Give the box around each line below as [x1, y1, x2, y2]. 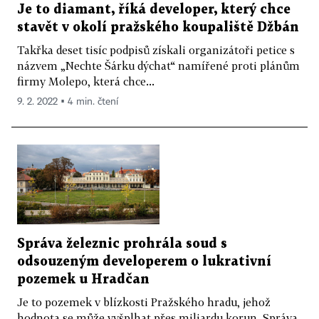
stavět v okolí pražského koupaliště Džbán [17, 21, 299, 33]
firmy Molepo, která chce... [17, 74, 155, 88]
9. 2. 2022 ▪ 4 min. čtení [17, 96, 118, 107]
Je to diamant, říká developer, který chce [17, 3, 291, 16]
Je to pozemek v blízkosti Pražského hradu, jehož [17, 296, 271, 309]
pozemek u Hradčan [17, 273, 150, 286]
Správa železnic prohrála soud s [17, 238, 227, 251]
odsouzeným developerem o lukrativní [17, 256, 271, 268]
